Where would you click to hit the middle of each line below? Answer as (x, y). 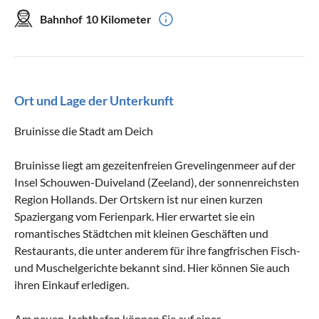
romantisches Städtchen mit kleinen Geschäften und (141, 233)
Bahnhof (61, 19)
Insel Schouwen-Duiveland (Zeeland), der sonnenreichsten (157, 182)
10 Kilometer (119, 19)
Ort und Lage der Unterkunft (94, 100)
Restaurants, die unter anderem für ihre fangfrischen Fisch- (157, 250)
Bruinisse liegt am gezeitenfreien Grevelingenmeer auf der (155, 164)
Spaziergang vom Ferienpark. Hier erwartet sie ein (135, 216)
